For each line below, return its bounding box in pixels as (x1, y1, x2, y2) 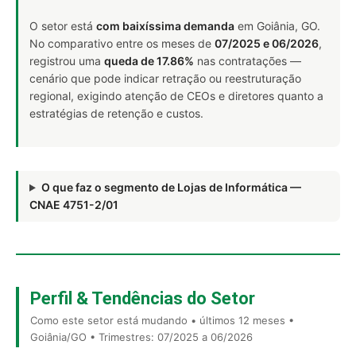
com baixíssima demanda (96, 19, 234, 33)
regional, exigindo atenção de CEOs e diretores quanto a (29, 89, 323, 103)
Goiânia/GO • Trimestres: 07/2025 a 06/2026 (30, 331, 253, 343)
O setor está (29, 19, 96, 33)
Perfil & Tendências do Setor (30, 288, 255, 308)
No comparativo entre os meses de (29, 37, 215, 50)
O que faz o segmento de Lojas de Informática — (41, 180, 301, 194)
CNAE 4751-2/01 (29, 198, 118, 211)
